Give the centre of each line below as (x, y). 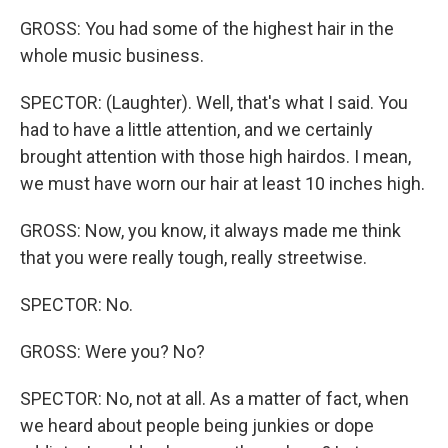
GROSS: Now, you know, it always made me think (210, 231)
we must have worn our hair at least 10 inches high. (222, 184)
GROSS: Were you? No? (112, 352)
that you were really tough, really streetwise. (193, 258)
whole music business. (112, 56)
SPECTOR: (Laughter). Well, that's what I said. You (214, 103)
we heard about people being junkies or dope (197, 426)
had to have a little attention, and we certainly (196, 130)
